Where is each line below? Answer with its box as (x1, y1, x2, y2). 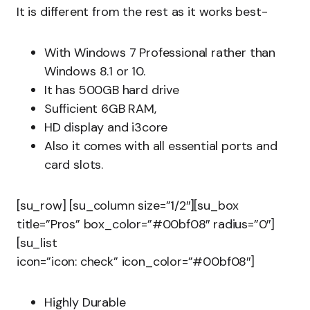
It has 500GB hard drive (44, 82, 179, 98)
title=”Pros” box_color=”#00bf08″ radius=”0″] (17, 216, 275, 232)
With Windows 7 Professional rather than (44, 44, 275, 61)
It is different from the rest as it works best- (17, 3, 268, 20)
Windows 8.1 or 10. (44, 63, 145, 80)
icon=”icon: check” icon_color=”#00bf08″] (17, 253, 255, 270)
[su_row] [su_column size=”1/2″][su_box (17, 197, 239, 214)
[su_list (17, 235, 57, 251)
